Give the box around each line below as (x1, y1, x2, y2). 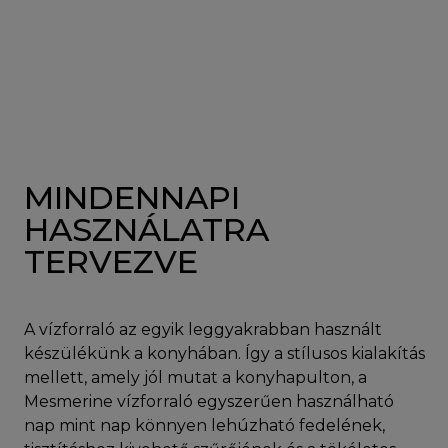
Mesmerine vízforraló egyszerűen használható (24, 392, 394, 412)
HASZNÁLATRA (24, 210, 269, 250)
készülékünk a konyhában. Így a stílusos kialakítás (24, 344, 425, 364)
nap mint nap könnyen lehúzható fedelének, (24, 416, 385, 436)
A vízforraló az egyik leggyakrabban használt (24, 320, 382, 340)
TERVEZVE (24, 242, 198, 282)
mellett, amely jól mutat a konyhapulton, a (24, 368, 367, 388)
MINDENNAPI (24, 178, 240, 218)
